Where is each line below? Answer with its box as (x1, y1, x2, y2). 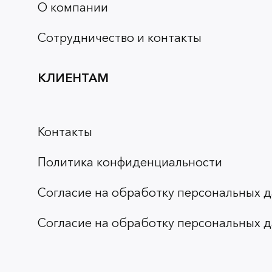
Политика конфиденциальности (38, 155, 222, 170)
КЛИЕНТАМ (38, 70, 109, 86)
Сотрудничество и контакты (38, 30, 202, 46)
